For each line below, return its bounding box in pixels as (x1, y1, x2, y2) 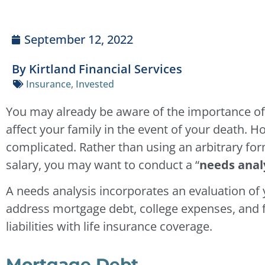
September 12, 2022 (24, 31, 133, 47)
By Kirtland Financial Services (12, 60, 182, 77)
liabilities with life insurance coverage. (6, 218, 212, 235)
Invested (76, 77, 114, 91)
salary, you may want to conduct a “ (6, 157, 199, 173)
